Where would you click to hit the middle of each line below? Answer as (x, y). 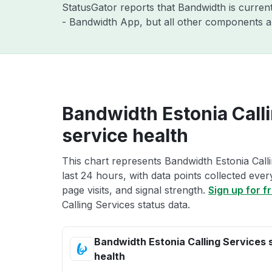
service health (125, 135)
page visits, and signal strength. (135, 190)
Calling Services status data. (126, 205)
